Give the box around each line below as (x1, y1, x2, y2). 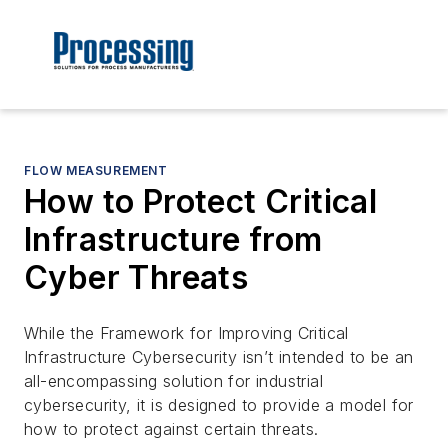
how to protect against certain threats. (24, 419, 319, 440)
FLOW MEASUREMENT (24, 163, 168, 179)
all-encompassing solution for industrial (24, 371, 323, 392)
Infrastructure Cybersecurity (24, 347, 238, 368)
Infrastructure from (24, 220, 323, 260)
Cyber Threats (24, 258, 249, 298)
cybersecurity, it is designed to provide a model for (24, 395, 414, 416)
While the (24, 323, 100, 344)
